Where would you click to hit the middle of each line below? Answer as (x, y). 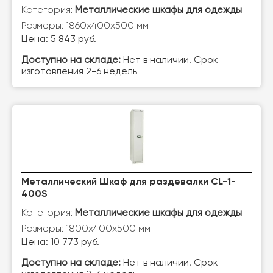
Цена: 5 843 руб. (59, 40)
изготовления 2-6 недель (79, 72)
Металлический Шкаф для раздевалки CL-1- (129, 182)
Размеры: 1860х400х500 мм (85, 25)
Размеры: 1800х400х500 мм (86, 228)
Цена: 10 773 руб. (60, 243)
